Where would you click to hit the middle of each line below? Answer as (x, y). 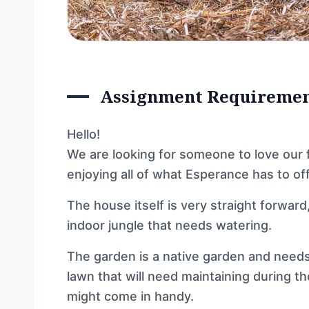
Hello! (83, 134)
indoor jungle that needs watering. (169, 225)
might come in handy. (130, 296)
